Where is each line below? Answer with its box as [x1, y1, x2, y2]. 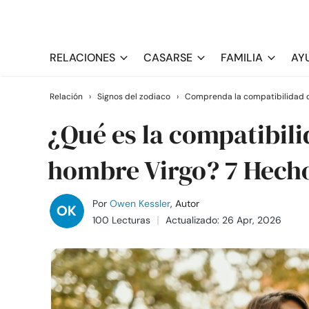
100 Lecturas [92, 214, 150, 226]
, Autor [170, 197, 199, 210]
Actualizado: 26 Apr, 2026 [166, 214, 281, 226]
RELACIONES [50, 50, 115, 65]
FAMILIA [221, 50, 263, 65]
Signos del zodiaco [97, 91, 170, 102]
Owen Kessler [110, 197, 170, 210]
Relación [50, 91, 83, 102]
